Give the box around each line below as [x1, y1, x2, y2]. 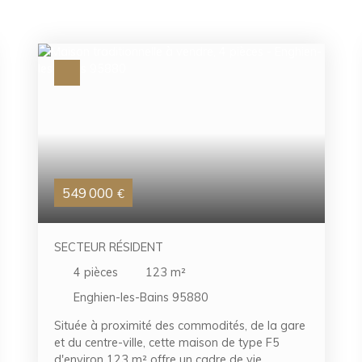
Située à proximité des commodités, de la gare [54, 318, 305, 334]
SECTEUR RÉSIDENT [54, 239, 163, 255]
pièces [84, 264, 118, 280]
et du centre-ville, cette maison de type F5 [54, 335, 280, 351]
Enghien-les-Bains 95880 [74, 289, 208, 305]
